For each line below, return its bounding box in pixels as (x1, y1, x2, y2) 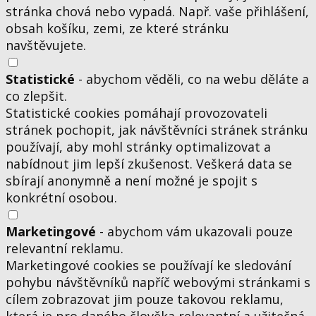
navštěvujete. (6, 37, 86, 54)
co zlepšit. (6, 87, 67, 105)
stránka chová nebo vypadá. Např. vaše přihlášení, (6, 3, 309, 20)
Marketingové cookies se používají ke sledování (6, 257, 291, 274)
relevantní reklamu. (6, 240, 123, 257)
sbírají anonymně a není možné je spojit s (6, 172, 257, 190)
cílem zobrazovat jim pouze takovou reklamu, (6, 291, 284, 308)
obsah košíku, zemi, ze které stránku (6, 20, 229, 37)
